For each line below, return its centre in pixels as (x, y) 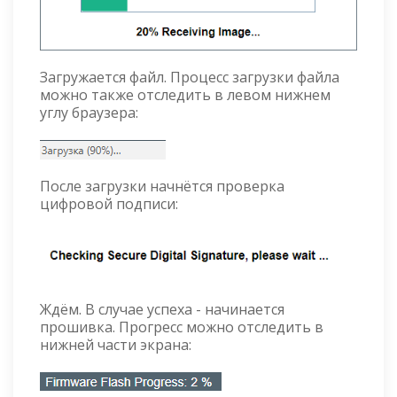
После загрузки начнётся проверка (162, 186)
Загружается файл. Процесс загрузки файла (190, 78)
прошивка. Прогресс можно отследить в (182, 327)
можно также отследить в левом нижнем (185, 95)
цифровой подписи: (109, 203)
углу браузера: (89, 113)
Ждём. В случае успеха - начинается (162, 309)
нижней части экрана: (116, 344)
